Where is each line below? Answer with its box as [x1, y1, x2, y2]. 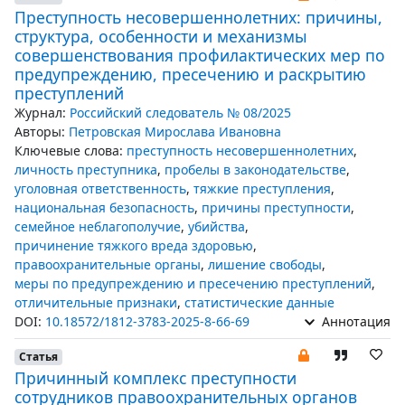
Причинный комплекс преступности [14, 367, 297, 389]
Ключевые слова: [14, 142, 123, 159]
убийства [188, 218, 245, 235]
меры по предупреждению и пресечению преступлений [14, 275, 372, 292]
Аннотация [318, 313, 391, 330]
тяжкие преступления [193, 180, 331, 197]
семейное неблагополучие [14, 218, 181, 235]
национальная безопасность [14, 199, 194, 216]
